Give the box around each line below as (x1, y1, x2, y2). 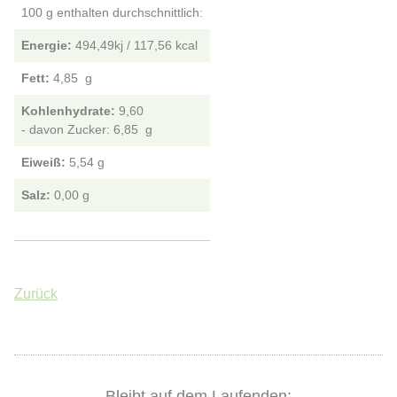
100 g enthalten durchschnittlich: (21, 5, 203, 20)
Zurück (14, 286, 58, 302)
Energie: (21, 38, 75, 53)
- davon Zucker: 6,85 (21, 122, 138, 137)
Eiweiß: (21, 155, 69, 170)
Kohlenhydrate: (21, 104, 119, 119)
